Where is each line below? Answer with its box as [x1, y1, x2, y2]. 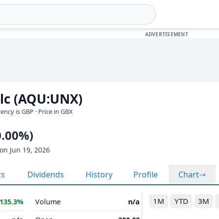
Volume [35, 197, 61, 206]
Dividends [27, 169, 64, 180]
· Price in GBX [35, 107, 73, 116]
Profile [133, 169, 158, 180]
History [86, 169, 112, 180]
